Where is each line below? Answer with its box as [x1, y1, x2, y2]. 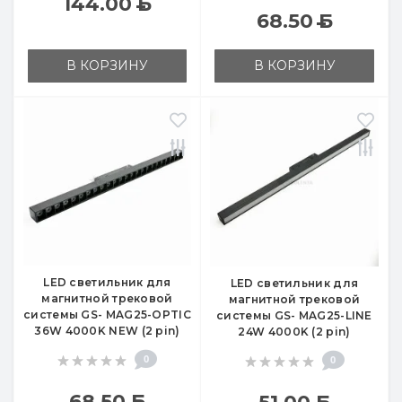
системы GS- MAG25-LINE [216, 309, 372, 323]
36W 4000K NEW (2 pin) [34, 324, 180, 338]
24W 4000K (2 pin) [238, 325, 351, 339]
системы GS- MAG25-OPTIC [23, 308, 191, 322]
